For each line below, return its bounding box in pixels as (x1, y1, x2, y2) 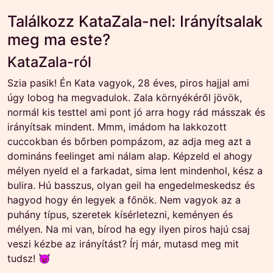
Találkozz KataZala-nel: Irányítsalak (7, 12, 263, 30)
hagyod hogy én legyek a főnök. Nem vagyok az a (7, 194, 241, 206)
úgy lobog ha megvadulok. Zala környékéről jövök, (7, 91, 242, 104)
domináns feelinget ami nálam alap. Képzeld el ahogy (7, 150, 252, 162)
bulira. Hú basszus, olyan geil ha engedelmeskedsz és (7, 179, 255, 191)
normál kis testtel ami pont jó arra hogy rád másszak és (7, 106, 265, 118)
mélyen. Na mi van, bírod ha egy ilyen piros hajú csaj (7, 223, 250, 235)
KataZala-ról (7, 53, 91, 71)
